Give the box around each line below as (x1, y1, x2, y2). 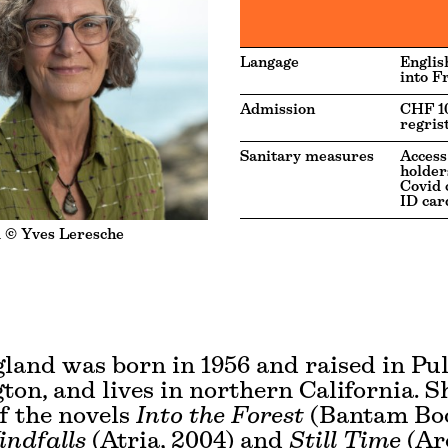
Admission (240, 104, 315, 117)
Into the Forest (136, 406, 304, 428)
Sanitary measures (240, 151, 374, 164)
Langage (240, 57, 299, 70)
